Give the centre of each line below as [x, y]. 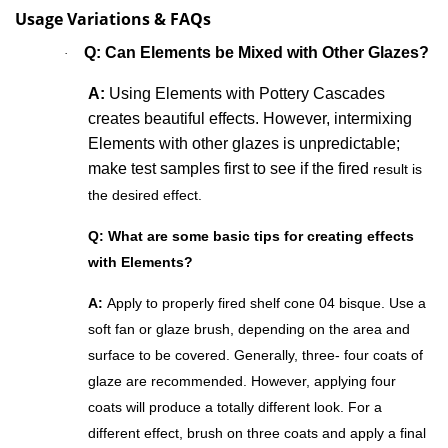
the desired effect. [145, 195]
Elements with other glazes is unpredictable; [244, 144]
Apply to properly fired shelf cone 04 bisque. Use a [264, 303]
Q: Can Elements [147, 53]
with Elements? [140, 262]
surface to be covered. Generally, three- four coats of [255, 355]
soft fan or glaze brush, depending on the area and [249, 329]
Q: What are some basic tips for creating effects [251, 236]
